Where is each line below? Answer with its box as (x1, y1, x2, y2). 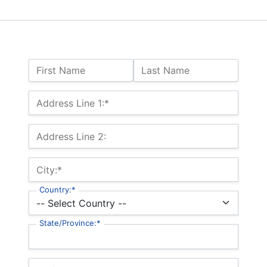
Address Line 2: (36, 130, 106, 142)
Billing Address (28, 91, 95, 103)
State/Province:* (39, 218, 101, 228)
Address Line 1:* (36, 97, 109, 109)
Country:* (39, 185, 76, 195)
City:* (36, 163, 62, 176)
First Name (36, 64, 85, 76)
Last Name (141, 64, 190, 76)
